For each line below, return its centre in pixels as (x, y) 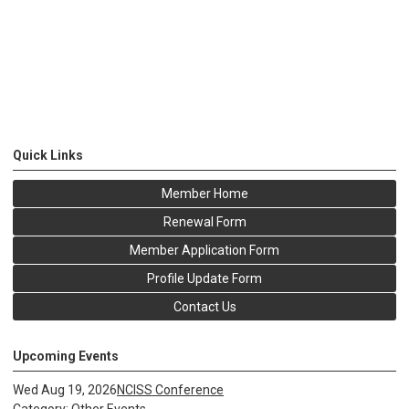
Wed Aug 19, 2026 (65, 390)
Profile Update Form (204, 279)
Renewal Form (204, 222)
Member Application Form (204, 251)
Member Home (204, 194)
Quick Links (48, 156)
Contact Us (204, 307)
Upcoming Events (66, 357)
